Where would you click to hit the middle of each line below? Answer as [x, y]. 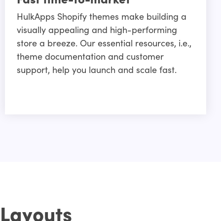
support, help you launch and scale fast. [97, 70]
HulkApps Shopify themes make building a [102, 16]
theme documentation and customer [91, 56]
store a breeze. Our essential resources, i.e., [104, 43]
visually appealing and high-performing [97, 30]
